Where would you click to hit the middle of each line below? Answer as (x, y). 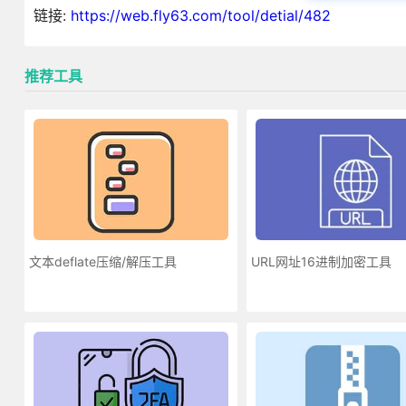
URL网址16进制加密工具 (321, 261)
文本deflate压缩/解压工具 (102, 261)
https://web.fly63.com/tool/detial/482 (200, 15)
